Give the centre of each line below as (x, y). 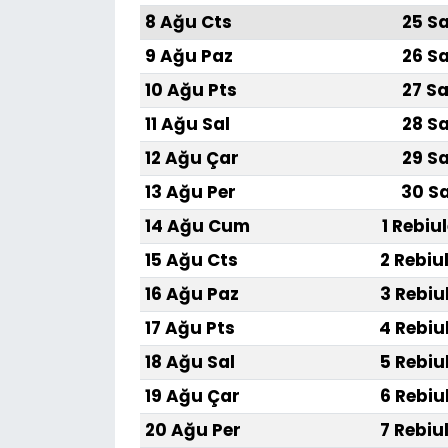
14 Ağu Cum (197, 226)
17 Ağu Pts (189, 328)
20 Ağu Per (192, 430)
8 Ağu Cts (188, 22)
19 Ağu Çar (192, 396)
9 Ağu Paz (188, 56)
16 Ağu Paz (191, 294)
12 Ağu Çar (191, 158)
